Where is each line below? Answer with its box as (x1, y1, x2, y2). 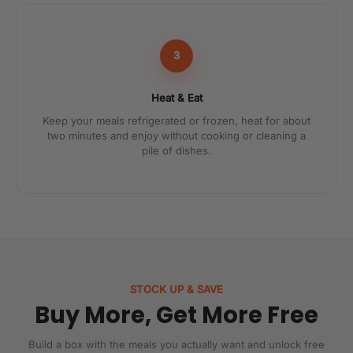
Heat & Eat (150, 91, 203, 104)
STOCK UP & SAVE (130, 282, 223, 295)
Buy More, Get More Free (35, 299, 318, 331)
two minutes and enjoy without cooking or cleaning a (47, 128, 306, 142)
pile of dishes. (142, 143, 211, 157)
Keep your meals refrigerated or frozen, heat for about (43, 113, 310, 127)
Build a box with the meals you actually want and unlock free (28, 337, 325, 351)
